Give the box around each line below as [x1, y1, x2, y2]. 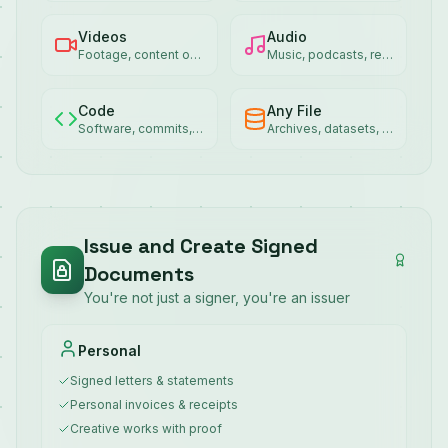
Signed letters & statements [70, 373, 234, 388]
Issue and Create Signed [83, 233, 318, 259]
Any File [267, 102, 322, 119]
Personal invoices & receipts [70, 397, 238, 412]
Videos [78, 28, 127, 45]
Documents [83, 261, 194, 287]
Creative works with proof [70, 421, 222, 436]
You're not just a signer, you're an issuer [83, 289, 350, 306]
